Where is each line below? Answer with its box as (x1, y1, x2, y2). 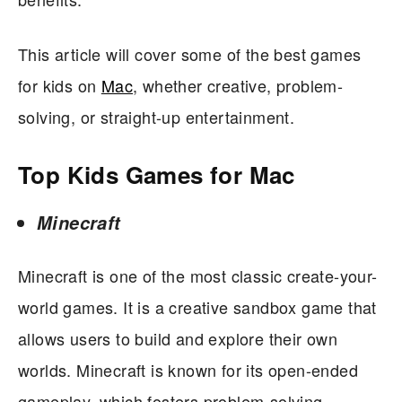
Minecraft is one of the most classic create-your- (18, 264, 378, 288)
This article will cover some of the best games (18, 42, 362, 66)
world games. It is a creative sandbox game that (18, 295, 377, 319)
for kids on (18, 74, 101, 98)
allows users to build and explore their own (18, 327, 338, 351)
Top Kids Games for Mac (18, 158, 295, 192)
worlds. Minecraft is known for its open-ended (18, 358, 358, 382)
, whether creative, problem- (133, 74, 344, 98)
